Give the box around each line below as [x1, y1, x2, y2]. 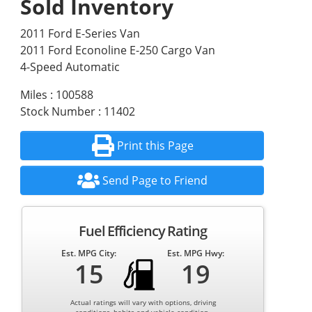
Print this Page [116, 138, 194, 153]
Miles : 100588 [19, 87, 93, 102]
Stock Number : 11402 [19, 104, 135, 119]
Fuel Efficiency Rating [79, 221, 208, 240]
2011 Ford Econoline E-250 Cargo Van [19, 42, 215, 58]
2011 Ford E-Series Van [19, 26, 140, 41]
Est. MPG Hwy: [166, 247, 224, 259]
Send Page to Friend [102, 173, 208, 188]
